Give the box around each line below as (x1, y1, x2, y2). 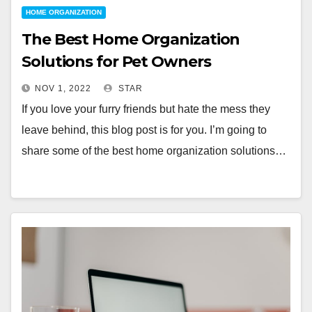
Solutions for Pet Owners (22, 52, 211, 71)
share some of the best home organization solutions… (22, 145, 286, 157)
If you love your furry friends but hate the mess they (22, 103, 270, 115)
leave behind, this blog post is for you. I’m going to (22, 124, 267, 136)
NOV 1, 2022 (35, 84, 91, 93)
